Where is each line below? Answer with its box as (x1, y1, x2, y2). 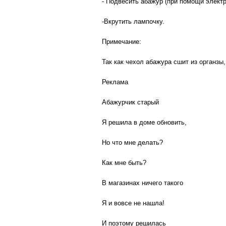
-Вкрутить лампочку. (102, 18, 164, 25)
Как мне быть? (102, 159, 146, 166)
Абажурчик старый (102, 98, 159, 106)
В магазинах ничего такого (102, 179, 183, 187)
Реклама (102, 78, 128, 86)
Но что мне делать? (102, 139, 163, 146)
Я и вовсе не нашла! (102, 199, 164, 207)
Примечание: (102, 38, 141, 45)
